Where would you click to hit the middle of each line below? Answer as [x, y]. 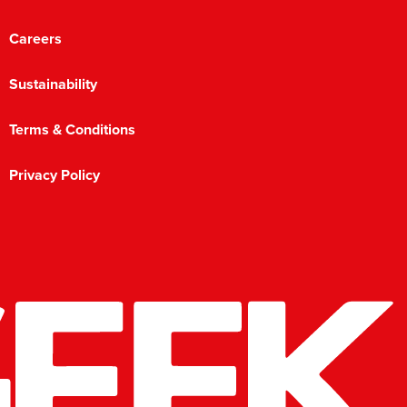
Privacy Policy [54, 175]
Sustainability [53, 84]
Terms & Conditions [72, 130]
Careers [35, 39]
